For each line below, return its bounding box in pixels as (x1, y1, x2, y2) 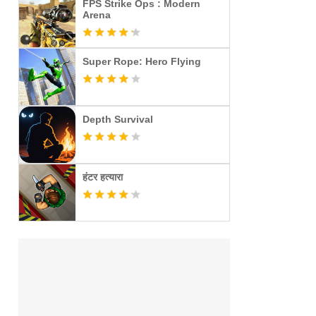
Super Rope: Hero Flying (83, 56, 201, 67)
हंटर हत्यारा (83, 171, 123, 183)
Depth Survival (83, 114, 153, 125)
